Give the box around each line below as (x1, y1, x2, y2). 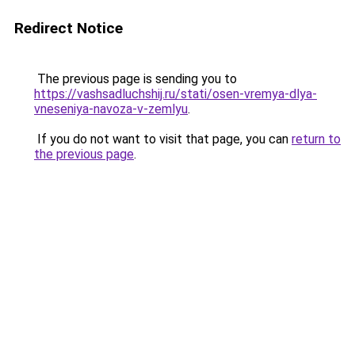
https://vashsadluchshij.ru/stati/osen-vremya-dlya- (34, 86, 317, 101)
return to (292, 132, 341, 147)
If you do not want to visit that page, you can (34, 132, 292, 147)
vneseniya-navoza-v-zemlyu (34, 101, 188, 116)
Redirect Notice (14, 19, 123, 37)
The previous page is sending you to (34, 71, 237, 86)
